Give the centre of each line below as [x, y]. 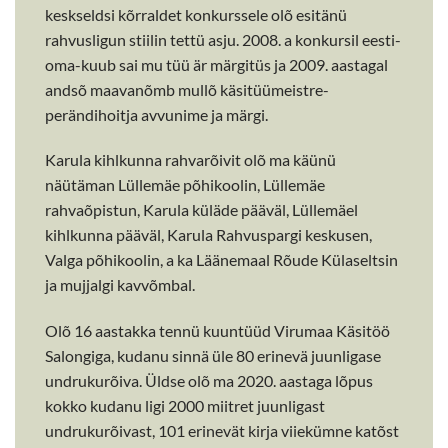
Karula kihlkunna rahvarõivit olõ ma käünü [190, 160]
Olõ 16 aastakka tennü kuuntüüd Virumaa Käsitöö [217, 331]
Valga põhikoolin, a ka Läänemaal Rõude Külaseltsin [221, 260]
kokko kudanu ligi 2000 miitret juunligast [185, 406]
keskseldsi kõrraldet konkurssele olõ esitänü [196, 14]
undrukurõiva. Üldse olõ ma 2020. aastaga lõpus [209, 381]
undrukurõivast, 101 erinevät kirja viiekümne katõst [222, 431]
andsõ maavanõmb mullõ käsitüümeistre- [187, 89]
